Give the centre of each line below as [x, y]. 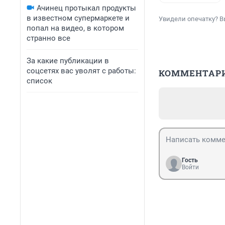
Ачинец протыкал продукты [86, 8]
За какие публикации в [68, 61]
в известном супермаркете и [78, 18]
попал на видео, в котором [75, 28]
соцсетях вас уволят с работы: [81, 71]
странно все [48, 38]
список [39, 81]
